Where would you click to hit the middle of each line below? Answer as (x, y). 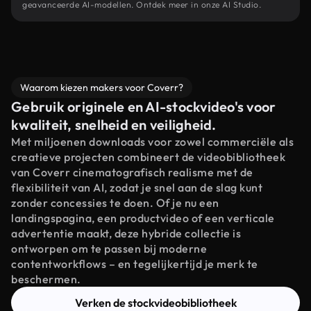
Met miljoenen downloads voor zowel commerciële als (152, 142)
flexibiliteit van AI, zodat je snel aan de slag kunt (137, 187)
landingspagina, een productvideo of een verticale (143, 218)
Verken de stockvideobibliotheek (155, 303)
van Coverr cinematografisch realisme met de (132, 172)
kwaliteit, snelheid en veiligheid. (114, 125)
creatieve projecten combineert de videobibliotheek (148, 157)
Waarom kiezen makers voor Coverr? (102, 87)
